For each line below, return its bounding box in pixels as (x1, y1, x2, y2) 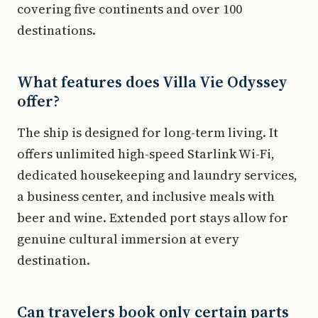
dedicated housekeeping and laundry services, (17, 166, 297, 184)
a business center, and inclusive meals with (17, 187, 275, 205)
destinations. (17, 21, 96, 39)
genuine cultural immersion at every (17, 230, 239, 248)
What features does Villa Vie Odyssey (17, 71, 287, 92)
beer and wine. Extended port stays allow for (17, 209, 288, 226)
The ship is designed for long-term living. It (17, 124, 278, 141)
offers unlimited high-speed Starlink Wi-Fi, (17, 145, 275, 163)
